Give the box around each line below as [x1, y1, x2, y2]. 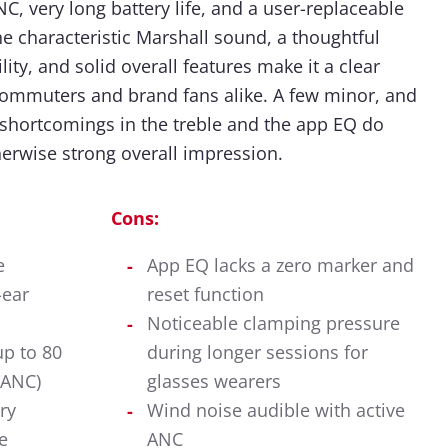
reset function [147, 282, 264, 307]
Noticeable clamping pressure [147, 311, 400, 336]
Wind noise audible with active [147, 398, 405, 423]
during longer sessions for [147, 340, 368, 365]
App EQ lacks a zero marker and [147, 253, 414, 278]
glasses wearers [147, 369, 281, 394]
